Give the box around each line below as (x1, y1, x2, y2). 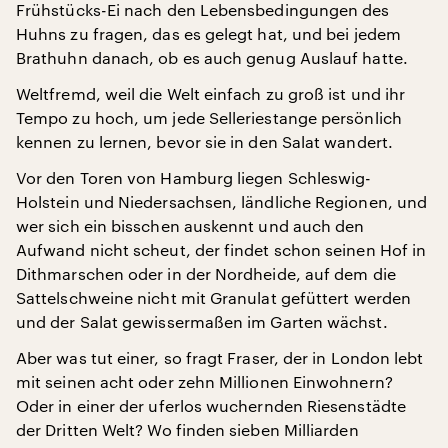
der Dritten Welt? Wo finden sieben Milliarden (16, 419, 359, 439)
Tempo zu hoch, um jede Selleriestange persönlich (16, 107, 402, 127)
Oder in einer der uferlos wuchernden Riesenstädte (16, 395, 406, 415)
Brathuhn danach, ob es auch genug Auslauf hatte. (16, 47, 408, 67)
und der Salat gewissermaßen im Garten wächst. (16, 311, 388, 331)
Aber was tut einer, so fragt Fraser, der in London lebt (16, 347, 424, 367)
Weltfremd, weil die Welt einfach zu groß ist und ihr (16, 83, 406, 103)
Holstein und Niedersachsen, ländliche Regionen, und (16, 191, 428, 211)
